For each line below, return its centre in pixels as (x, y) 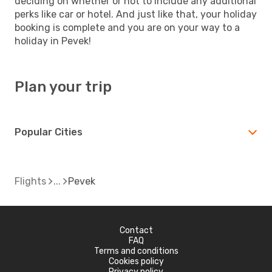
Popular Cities (49, 132)
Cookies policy (136, 261)
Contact (136, 230)
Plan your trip (63, 87)
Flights (30, 181)
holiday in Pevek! (53, 41)
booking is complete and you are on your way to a (127, 27)
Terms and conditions (136, 251)
